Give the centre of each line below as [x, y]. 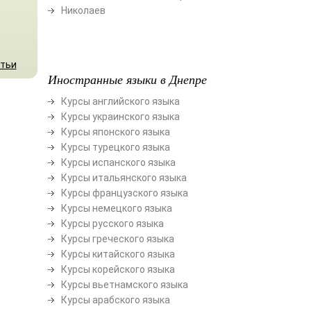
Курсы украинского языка [120, 116]
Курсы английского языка [120, 101]
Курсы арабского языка [115, 300]
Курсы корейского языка [118, 269]
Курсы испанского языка [118, 162]
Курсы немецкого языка [116, 208]
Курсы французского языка [124, 193]
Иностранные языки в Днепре [127, 79]
